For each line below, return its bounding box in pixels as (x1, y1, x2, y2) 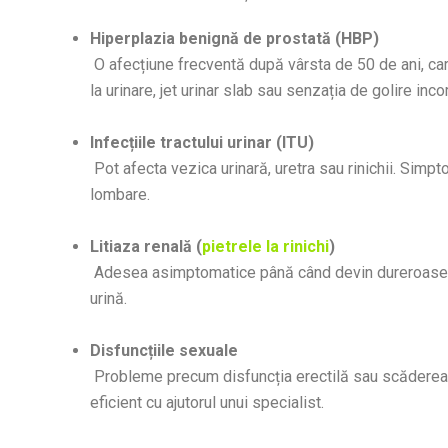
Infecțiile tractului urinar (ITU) (90, 133, 314, 153)
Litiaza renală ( (90, 237, 202, 257)
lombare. (90, 185, 150, 205)
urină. (90, 289, 127, 309)
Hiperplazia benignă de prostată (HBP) (90, 29, 379, 49)
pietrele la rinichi (202, 237, 329, 257)
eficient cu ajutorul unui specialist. (90, 393, 324, 413)
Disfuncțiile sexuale (90, 341, 238, 361)
